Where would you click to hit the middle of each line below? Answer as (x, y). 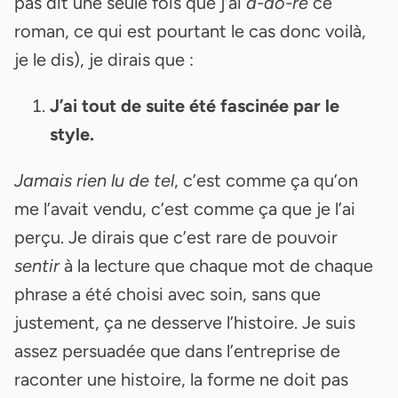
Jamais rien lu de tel (94, 180)
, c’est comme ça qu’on (266, 180)
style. (72, 134)
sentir (37, 265)
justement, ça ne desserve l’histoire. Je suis (185, 322)
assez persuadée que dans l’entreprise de (177, 350)
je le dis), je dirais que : (104, 59)
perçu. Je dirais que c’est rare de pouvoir (176, 237)
